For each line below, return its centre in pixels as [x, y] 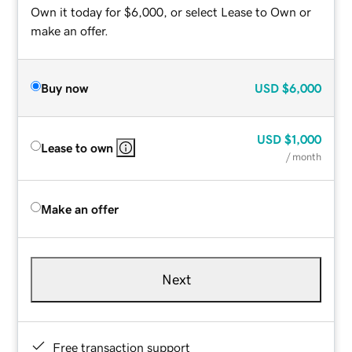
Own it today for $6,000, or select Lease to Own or [171, 11]
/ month [303, 156]
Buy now [65, 88]
